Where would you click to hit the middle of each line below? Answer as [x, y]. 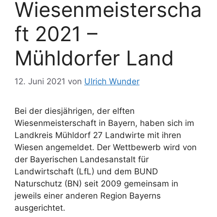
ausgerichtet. [40, 208]
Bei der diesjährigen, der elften [75, 111]
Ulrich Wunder [112, 82]
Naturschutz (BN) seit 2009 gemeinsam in [96, 184]
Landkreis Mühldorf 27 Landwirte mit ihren [98, 135]
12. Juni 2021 [40, 82]
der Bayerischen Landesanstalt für [82, 160]
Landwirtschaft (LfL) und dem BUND [86, 172]
